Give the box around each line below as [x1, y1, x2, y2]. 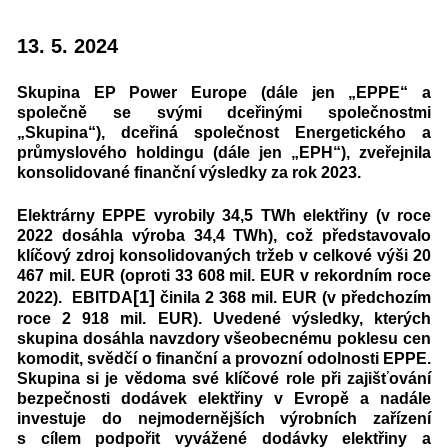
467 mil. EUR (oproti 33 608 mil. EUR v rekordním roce [16, 266, 432, 284]
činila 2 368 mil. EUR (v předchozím [154, 288, 432, 306]
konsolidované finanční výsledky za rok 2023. [16, 164, 365, 181]
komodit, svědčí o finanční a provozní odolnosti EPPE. [16, 349, 432, 367]
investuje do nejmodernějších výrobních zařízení [16, 409, 432, 427]
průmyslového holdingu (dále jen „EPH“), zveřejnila [16, 144, 432, 161]
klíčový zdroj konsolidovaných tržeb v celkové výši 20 [16, 246, 432, 264]
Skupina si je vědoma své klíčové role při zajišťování [16, 369, 432, 387]
